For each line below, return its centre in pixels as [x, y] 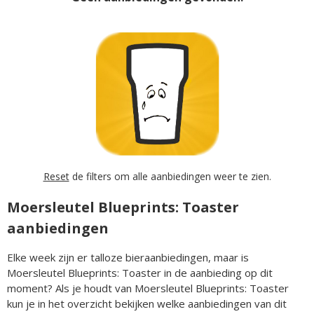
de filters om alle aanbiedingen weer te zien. [170, 176]
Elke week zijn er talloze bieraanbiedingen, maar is [128, 257]
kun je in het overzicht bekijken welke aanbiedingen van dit [147, 303]
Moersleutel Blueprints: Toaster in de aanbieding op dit [140, 272]
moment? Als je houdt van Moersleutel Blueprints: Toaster [148, 288]
